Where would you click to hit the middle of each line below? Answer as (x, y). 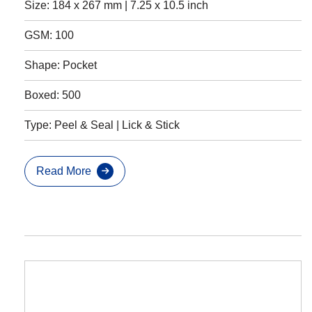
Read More (64, 171)
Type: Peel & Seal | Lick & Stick (102, 125)
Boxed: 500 (53, 95)
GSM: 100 (49, 35)
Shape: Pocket (61, 65)
